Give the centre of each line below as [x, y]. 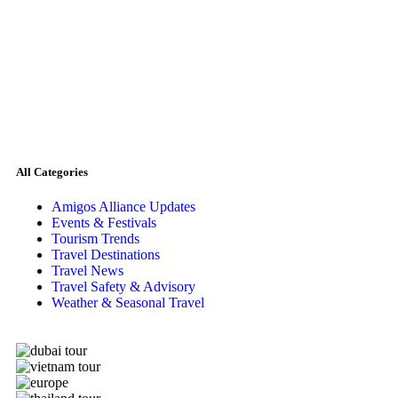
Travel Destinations [106, 255]
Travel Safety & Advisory [123, 287]
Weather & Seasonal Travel [128, 303]
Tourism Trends [96, 239]
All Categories [52, 171]
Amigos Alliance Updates [123, 207]
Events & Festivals [104, 223]
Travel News [88, 271]
